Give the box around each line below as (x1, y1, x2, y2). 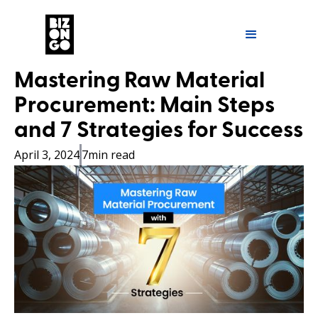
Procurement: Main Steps (14, 94, 275, 118)
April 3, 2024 (14, 146, 79, 163)
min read (88, 146, 136, 163)
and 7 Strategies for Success (14, 119, 303, 143)
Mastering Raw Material (14, 70, 265, 93)
